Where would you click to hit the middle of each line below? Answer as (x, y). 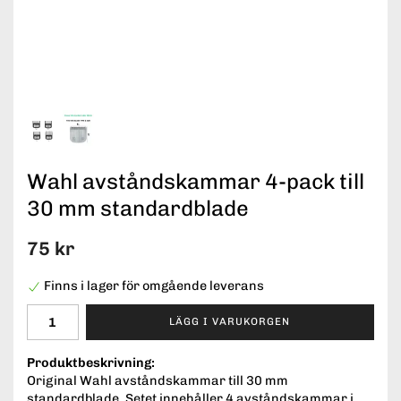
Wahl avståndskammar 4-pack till (196, 182)
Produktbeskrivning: (91, 362)
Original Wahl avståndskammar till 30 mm (158, 380)
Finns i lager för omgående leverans (154, 286)
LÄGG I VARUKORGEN (230, 322)
